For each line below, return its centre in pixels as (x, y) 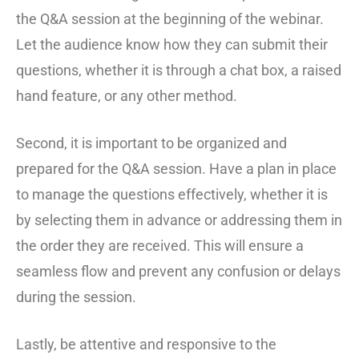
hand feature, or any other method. (127, 96)
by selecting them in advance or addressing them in (179, 220)
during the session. (76, 297)
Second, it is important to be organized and (151, 143)
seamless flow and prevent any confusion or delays (178, 272)
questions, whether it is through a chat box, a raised (179, 71)
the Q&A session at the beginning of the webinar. (170, 19)
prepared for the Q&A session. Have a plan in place (176, 169)
